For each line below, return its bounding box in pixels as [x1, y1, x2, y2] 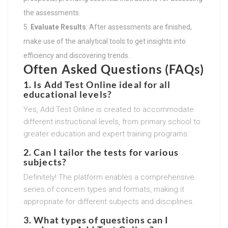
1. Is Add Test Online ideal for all [23, 78, 171, 90]
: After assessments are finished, [86, 22, 192, 31]
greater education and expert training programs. [23, 129, 189, 138]
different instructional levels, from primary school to [23, 117, 201, 126]
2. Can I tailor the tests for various [23, 146, 179, 158]
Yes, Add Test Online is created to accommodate [23, 104, 194, 114]
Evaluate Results [31, 22, 86, 31]
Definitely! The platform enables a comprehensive [23, 172, 194, 182]
